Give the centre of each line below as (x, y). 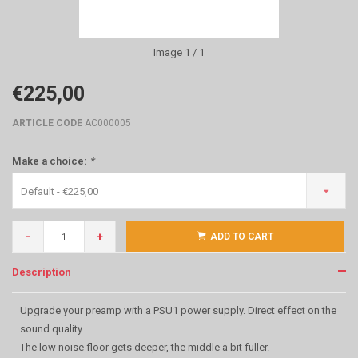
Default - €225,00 (60, 191)
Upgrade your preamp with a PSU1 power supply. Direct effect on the (178, 310)
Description (42, 272)
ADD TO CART (241, 237)
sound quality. (52, 329)
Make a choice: (51, 161)
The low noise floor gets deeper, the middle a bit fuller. (145, 347)
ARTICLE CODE (47, 123)
